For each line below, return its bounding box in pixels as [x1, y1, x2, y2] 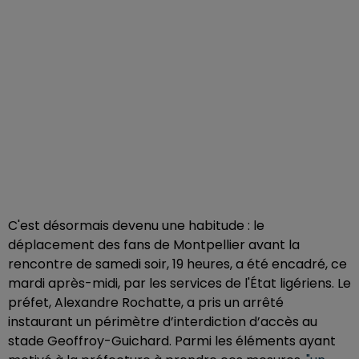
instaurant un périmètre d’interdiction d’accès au [8, 313, 317, 332]
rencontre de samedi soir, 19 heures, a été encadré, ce [8, 255, 347, 274]
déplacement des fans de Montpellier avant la [8, 236, 300, 255]
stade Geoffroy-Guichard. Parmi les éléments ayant [8, 332, 336, 351]
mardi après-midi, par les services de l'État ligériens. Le [8, 274, 351, 293]
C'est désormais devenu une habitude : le [8, 216, 264, 236]
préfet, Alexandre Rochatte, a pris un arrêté [8, 293, 284, 313]
